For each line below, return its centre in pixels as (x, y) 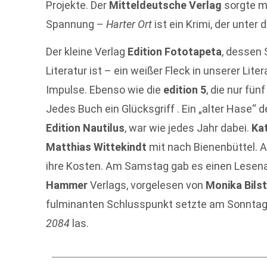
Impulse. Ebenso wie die (105, 90)
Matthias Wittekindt (97, 147)
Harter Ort (129, 24)
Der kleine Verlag (87, 52)
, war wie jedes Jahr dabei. (188, 128)
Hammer (67, 185)
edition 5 (185, 90)
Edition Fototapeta (175, 52)
